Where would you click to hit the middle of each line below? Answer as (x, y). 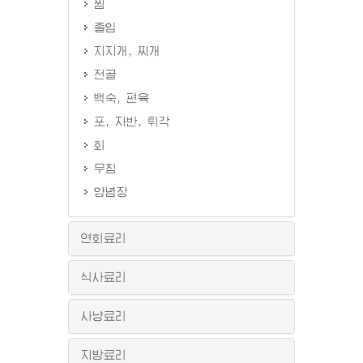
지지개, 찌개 (127, 51)
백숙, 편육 (122, 98)
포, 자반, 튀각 (132, 122)
